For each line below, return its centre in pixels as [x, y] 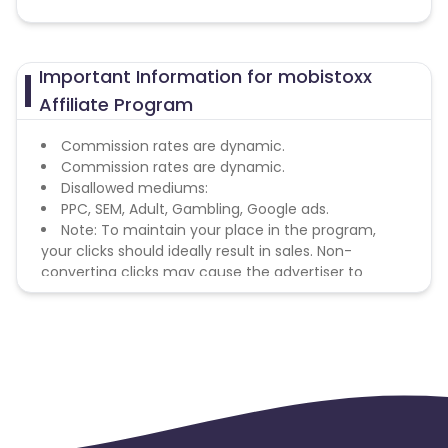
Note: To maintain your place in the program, [218, 230]
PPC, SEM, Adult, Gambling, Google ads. [195, 209]
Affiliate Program [116, 104]
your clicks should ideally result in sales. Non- [196, 251]
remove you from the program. [151, 293]
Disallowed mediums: [134, 188]
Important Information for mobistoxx [206, 76]
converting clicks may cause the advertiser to [202, 272]
